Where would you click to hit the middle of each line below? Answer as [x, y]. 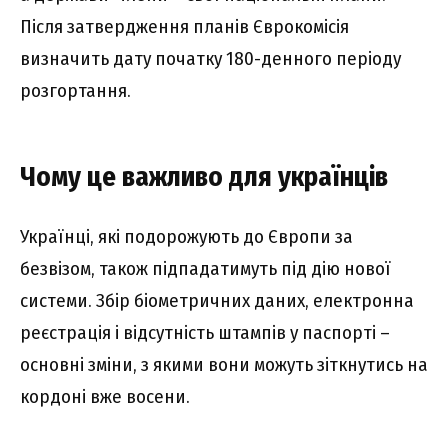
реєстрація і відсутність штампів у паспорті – [205, 332]
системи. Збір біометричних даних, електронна [217, 300]
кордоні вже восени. [105, 396]
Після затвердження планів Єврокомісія [184, 26]
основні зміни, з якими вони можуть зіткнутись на [224, 364]
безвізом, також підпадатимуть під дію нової [205, 268]
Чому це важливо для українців [204, 177]
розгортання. [75, 90]
